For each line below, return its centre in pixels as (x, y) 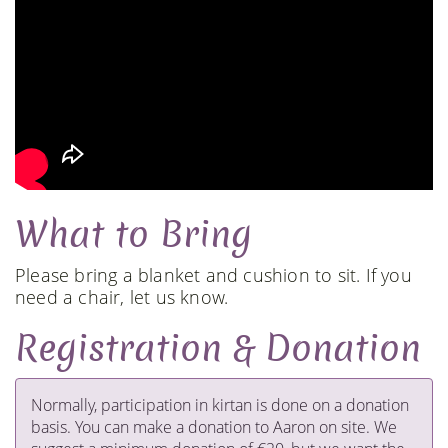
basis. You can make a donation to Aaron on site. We (214, 427)
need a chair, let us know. (122, 297)
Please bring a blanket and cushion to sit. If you (213, 275)
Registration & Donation (218, 348)
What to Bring (133, 234)
